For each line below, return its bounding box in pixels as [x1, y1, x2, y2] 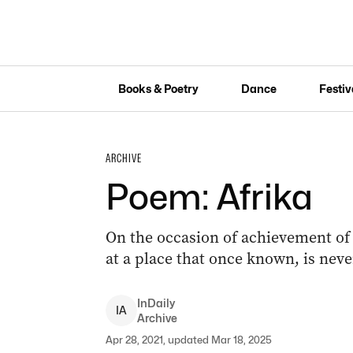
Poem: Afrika [105, 176, 313, 217]
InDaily [136, 296, 175, 310]
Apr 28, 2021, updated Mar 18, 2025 [105, 333, 272, 346]
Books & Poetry [117, 81, 199, 95]
